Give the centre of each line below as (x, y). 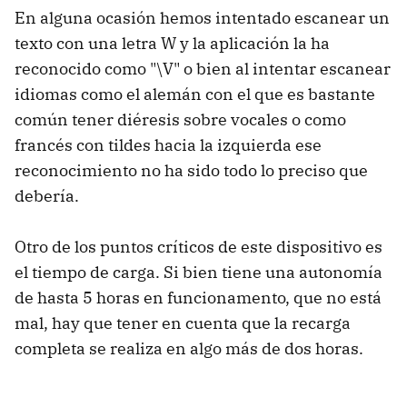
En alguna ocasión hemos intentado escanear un (202, 18)
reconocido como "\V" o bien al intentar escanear (203, 69)
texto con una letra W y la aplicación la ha (172, 44)
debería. (47, 196)
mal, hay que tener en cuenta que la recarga (183, 323)
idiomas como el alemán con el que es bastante (195, 94)
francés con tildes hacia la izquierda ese (168, 145)
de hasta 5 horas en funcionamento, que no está (198, 298)
